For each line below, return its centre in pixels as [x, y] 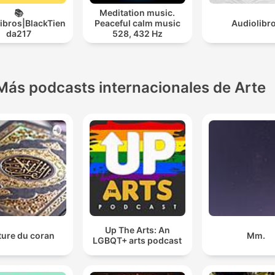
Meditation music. [137, 13]
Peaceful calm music [137, 23]
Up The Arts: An [137, 230]
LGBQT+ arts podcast [137, 241]
